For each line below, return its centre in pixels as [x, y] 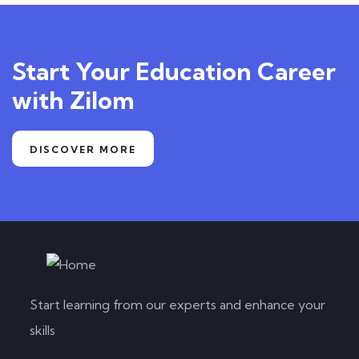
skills [42, 331]
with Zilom [73, 101]
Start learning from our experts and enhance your [177, 305]
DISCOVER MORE [83, 150]
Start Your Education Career [174, 72]
